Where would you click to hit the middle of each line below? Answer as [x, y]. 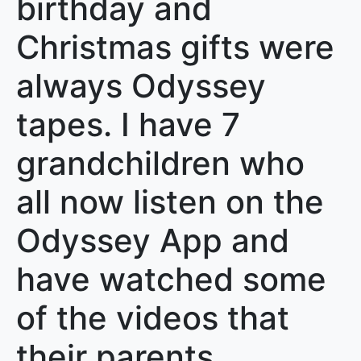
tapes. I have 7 [128, 124]
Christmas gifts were [175, 47]
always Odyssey [141, 86]
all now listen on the [170, 202]
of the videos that [153, 318]
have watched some [171, 279]
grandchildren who [160, 163]
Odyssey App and [153, 241]
